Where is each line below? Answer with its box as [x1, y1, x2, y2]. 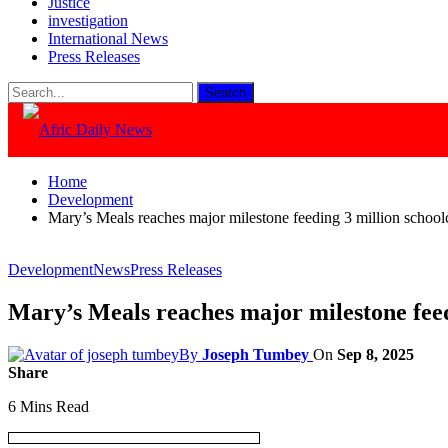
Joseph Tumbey [202, 345, 309, 363]
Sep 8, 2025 [337, 345, 414, 363]
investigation [48, 12, 128, 29]
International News [48, 30, 168, 47]
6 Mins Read [8, 397, 89, 415]
